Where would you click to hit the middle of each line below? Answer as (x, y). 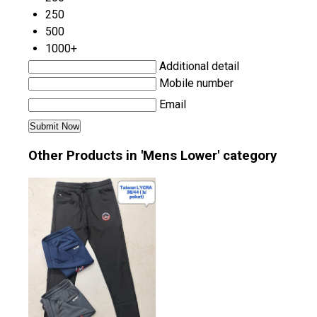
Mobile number (196, 83)
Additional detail (199, 66)
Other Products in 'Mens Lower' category (152, 156)
